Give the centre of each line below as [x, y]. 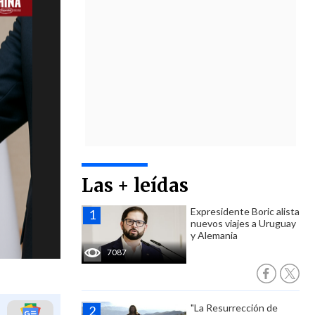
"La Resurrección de [234, 308]
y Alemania [214, 235]
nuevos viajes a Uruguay [243, 223]
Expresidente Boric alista [245, 211]
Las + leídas [135, 185]
